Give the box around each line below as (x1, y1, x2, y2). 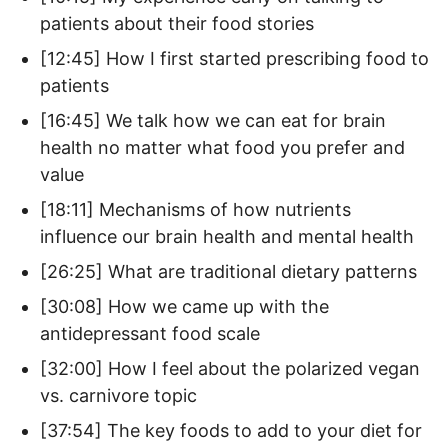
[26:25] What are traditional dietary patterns (40, 261, 417, 282)
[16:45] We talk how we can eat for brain (40, 110, 386, 131)
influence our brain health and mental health (40, 226, 414, 247)
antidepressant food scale (40, 323, 260, 344)
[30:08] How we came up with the (40, 296, 329, 317)
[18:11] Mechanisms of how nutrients (40, 199, 351, 220)
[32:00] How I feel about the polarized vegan (40, 358, 420, 379)
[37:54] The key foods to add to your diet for (40, 420, 422, 441)
